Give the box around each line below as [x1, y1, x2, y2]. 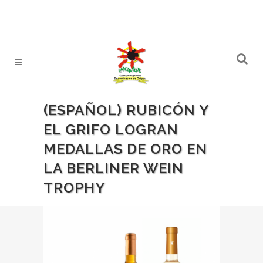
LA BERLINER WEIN [43, 160, 184, 177]
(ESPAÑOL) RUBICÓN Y [43, 102, 208, 119]
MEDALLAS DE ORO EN [43, 140, 207, 157]
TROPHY [43, 179, 105, 196]
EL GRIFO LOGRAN [43, 121, 178, 138]
